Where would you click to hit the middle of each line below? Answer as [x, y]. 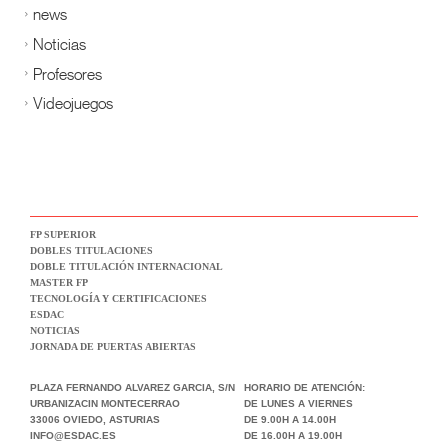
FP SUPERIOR [63, 235]
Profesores [67, 73]
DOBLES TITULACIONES [91, 251]
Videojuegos [73, 103]
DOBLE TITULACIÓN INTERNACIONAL [126, 267]
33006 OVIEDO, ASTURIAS [95, 420]
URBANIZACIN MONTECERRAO [105, 404]
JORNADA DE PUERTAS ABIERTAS [113, 347]
